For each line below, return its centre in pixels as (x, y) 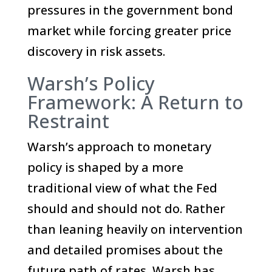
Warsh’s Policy (91, 83)
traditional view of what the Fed (122, 188)
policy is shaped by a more (105, 167)
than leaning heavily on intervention (135, 229)
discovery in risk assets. (96, 51)
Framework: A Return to (135, 102)
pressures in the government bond (130, 10)
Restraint (68, 121)
